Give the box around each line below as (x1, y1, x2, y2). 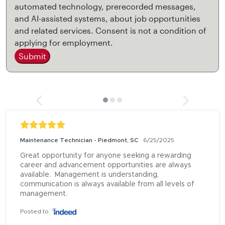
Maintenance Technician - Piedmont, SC (20, 137, 138, 143)
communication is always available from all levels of (20, 181, 194, 188)
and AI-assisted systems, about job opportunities (15, 14, 200, 23)
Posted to (20, 208, 49, 214)
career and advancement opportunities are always (20, 162, 191, 169)
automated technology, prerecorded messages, (15, 2, 196, 11)
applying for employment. (15, 38, 113, 47)
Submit (19, 51, 46, 61)
